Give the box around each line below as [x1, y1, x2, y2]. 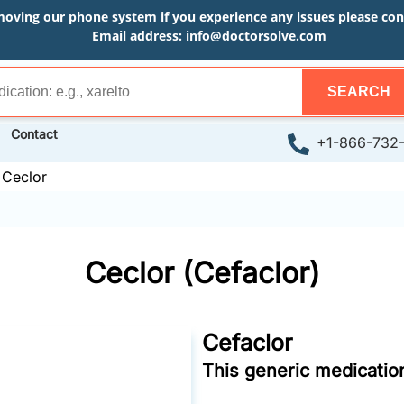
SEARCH [326, 84, 390, 99]
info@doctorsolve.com [185, 27, 326, 44]
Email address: [91, 27, 186, 44]
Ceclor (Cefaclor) [84, 254, 320, 290]
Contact [11, 126, 58, 142]
